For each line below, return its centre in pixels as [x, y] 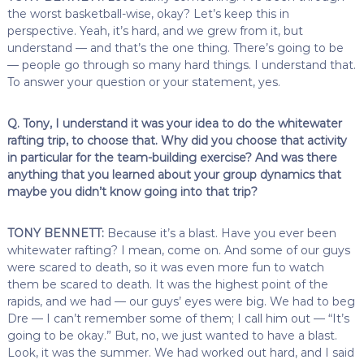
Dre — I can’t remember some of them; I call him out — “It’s [178, 318]
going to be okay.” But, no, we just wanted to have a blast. [172, 335]
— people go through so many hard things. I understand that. [181, 65]
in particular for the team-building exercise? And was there [172, 157]
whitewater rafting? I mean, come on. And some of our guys [178, 250]
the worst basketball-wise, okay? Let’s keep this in [148, 13]
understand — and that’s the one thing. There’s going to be [175, 48]
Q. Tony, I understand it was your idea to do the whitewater [174, 123]
